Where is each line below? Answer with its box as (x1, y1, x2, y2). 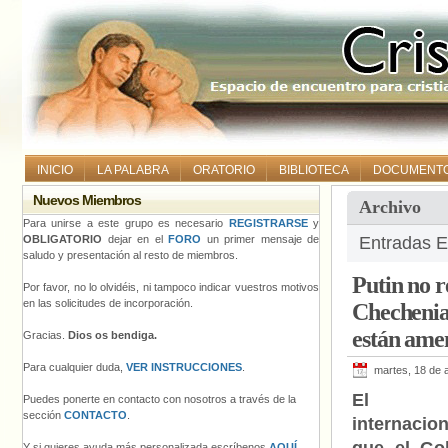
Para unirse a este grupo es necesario (23, 217, 229, 229)
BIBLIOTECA (279, 163, 349, 177)
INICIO (37, 163, 73, 177)
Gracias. (23, 329, 68, 341)
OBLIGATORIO (23, 233, 102, 245)
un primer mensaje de (201, 233, 319, 245)
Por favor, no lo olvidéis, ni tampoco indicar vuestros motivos (23, 281, 319, 293)
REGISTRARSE (228, 217, 308, 229)
